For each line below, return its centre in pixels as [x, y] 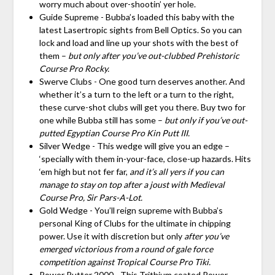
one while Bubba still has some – [102, 120]
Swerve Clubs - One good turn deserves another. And [142, 81]
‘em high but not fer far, [84, 171]
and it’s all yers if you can [176, 171]
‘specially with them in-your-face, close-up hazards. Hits [145, 158]
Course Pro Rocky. [74, 68]
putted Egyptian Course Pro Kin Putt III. [114, 133]
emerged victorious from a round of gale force [126, 249]
